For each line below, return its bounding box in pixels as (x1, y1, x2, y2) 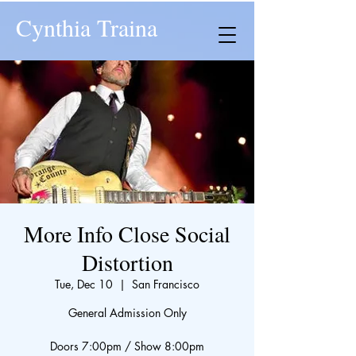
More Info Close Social (24, 219, 230, 249)
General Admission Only (68, 305, 187, 320)
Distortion (81, 247, 173, 277)
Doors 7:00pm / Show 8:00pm (50, 339, 204, 354)
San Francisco (132, 277, 199, 292)
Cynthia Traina (16, 11, 157, 43)
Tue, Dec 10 (55, 277, 113, 292)
